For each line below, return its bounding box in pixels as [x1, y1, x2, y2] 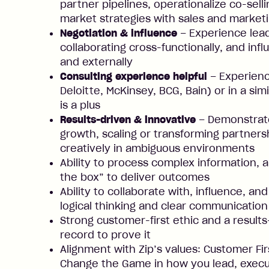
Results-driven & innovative [60, 113, 196, 125]
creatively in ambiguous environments [60, 142, 255, 154]
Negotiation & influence [60, 27, 177, 39]
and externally [60, 56, 133, 68]
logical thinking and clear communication [60, 200, 268, 212]
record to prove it [60, 229, 151, 241]
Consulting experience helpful [60, 70, 207, 82]
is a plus [60, 99, 100, 111]
